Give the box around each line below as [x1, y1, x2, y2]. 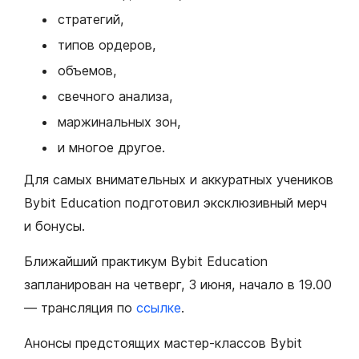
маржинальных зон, [58, 114, 185, 131]
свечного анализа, [58, 88, 173, 105]
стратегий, [58, 11, 124, 28]
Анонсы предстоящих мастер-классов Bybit [24, 335, 302, 352]
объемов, [58, 63, 117, 79]
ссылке [136, 300, 181, 317]
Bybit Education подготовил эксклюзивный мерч [24, 195, 327, 212]
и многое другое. [58, 139, 165, 156]
